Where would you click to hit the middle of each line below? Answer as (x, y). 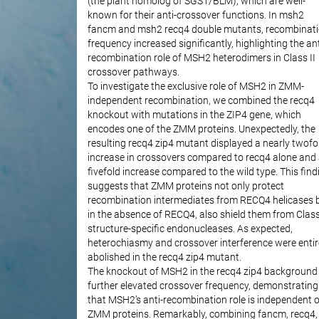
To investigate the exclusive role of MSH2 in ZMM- (195, 87)
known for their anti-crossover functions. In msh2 (195, 16)
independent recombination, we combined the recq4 (201, 101)
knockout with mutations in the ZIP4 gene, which (194, 115)
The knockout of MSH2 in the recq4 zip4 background (202, 272)
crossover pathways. (133, 73)
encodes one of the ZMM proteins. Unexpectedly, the (201, 130)
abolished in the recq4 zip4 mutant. (164, 258)
